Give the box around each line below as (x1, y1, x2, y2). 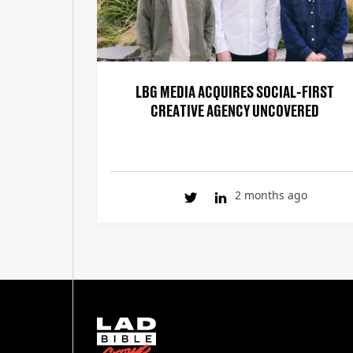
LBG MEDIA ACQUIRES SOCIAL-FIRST (136, 79, 335, 102)
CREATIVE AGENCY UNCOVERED (150, 98, 320, 121)
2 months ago (235, 187, 308, 203)
